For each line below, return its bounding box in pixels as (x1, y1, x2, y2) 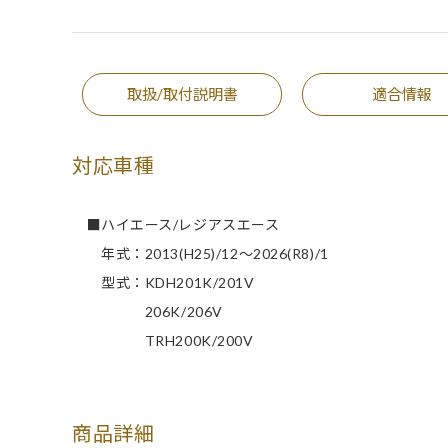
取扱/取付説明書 (126, 85, 238, 103)
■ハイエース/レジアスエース (72, 216, 280, 233)
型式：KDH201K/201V (72, 274, 255, 291)
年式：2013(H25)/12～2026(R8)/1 (72, 245, 329, 262)
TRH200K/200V (72, 332, 254, 349)
